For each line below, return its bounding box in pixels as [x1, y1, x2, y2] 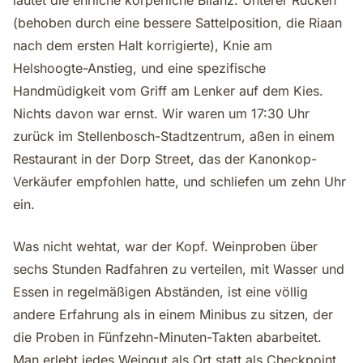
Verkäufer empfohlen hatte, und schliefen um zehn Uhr [13, 173, 346, 190]
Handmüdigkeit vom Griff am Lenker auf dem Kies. [13, 83, 323, 99]
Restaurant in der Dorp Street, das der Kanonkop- [13, 151, 317, 167]
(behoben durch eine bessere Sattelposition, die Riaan [13, 15, 342, 31]
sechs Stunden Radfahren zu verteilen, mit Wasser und [13, 261, 344, 277]
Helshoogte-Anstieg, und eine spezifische [13, 60, 266, 76]
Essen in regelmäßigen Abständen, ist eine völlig [13, 284, 308, 300]
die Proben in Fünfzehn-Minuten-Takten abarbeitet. [13, 329, 322, 345]
